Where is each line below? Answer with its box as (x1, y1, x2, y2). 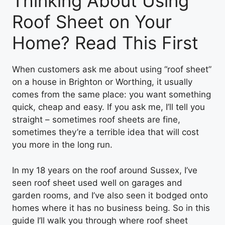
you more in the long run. (12, 140, 113, 150)
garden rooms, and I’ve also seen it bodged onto (12, 190, 208, 200)
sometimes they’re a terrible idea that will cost (12, 127, 199, 137)
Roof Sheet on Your (12, 11, 172, 32)
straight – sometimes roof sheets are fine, (12, 115, 180, 125)
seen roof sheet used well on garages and (12, 177, 182, 188)
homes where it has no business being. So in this (12, 202, 210, 213)
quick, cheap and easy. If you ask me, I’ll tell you (12, 102, 205, 112)
